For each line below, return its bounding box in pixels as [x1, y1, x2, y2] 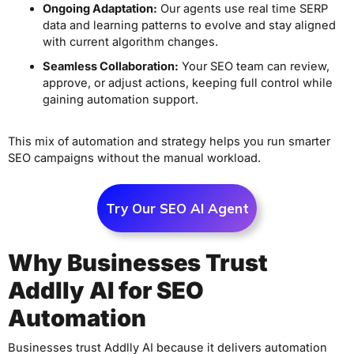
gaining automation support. [42, 92, 198, 107]
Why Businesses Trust [8, 249, 269, 277]
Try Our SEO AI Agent [105, 199, 249, 217]
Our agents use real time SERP [156, 2, 328, 17]
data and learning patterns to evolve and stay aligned [42, 18, 336, 33]
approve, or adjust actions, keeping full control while [42, 76, 333, 91]
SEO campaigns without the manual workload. [8, 150, 261, 165]
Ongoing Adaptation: [42, 2, 157, 17]
